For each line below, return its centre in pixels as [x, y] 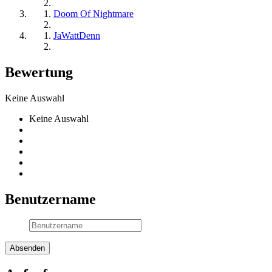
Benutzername [50, 199]
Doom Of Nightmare [93, 13]
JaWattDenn [77, 35]
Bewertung [39, 72]
